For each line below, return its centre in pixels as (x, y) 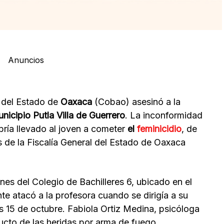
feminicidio (159, 129)
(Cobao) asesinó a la (137, 102)
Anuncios (26, 60)
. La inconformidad (164, 115)
